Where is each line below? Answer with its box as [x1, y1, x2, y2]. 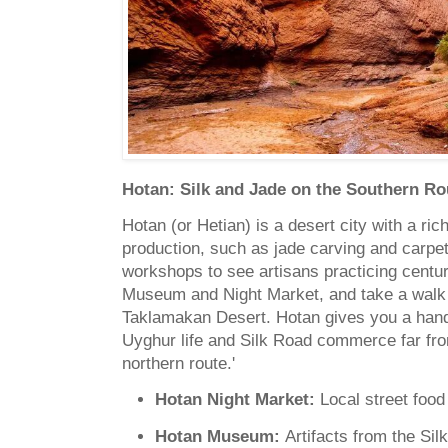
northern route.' [122, 354, 235, 374]
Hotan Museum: [155, 426, 280, 446]
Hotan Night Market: [155, 390, 315, 410]
